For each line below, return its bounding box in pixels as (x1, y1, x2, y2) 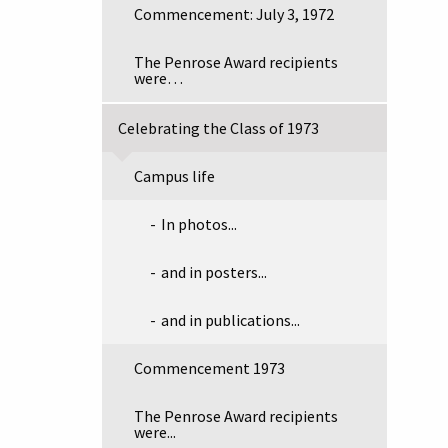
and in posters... (161, 262, 267, 282)
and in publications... (161, 310, 300, 330)
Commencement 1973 (134, 358, 285, 378)
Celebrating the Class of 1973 (118, 118, 319, 138)
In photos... (161, 214, 237, 234)
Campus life (134, 166, 215, 186)
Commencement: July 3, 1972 (134, 4, 334, 24)
